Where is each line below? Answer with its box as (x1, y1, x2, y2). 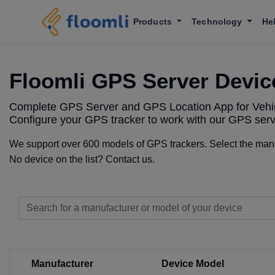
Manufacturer (31, 258, 93, 269)
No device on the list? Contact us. (9, 154, 155, 165)
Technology (192, 17, 245, 26)
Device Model (161, 258, 224, 269)
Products (133, 17, 174, 26)
